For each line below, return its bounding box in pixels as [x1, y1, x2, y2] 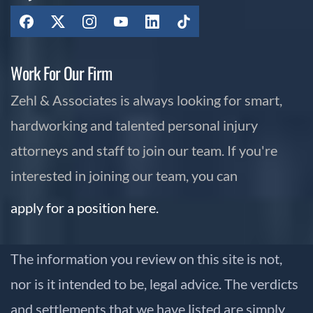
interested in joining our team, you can [10, 167, 238, 184]
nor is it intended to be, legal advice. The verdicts [10, 275, 298, 293]
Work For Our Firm [10, 60, 112, 86]
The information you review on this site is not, [10, 250, 282, 268]
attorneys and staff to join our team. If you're [10, 142, 277, 159]
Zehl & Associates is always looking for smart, [10, 92, 282, 109]
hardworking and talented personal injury [10, 117, 258, 134]
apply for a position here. [10, 199, 159, 217]
